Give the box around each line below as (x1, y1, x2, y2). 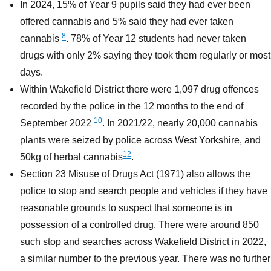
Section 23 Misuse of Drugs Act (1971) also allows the (20, 169, 251, 180)
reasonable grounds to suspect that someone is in (20, 203, 233, 214)
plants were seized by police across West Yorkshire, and (20, 135, 261, 146)
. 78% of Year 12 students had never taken (66, 33, 247, 44)
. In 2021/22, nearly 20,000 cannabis (102, 118, 258, 129)
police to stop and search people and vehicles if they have (20, 186, 268, 197)
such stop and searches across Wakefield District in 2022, (20, 237, 267, 247)
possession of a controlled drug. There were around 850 (20, 220, 260, 230)
